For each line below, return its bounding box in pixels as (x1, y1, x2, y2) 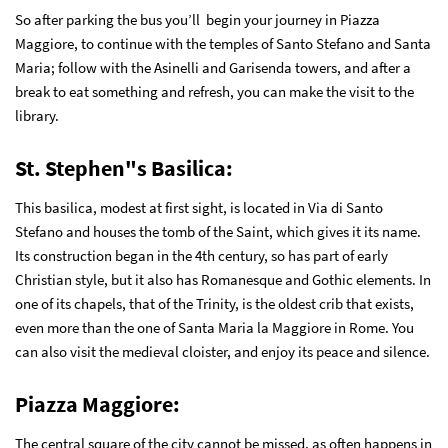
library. (15, 106, 59, 126)
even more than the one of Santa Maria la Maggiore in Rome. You (15, 318, 414, 338)
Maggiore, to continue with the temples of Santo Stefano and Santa (15, 34, 431, 54)
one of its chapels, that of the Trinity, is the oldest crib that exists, (15, 294, 414, 314)
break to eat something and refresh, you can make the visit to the (15, 82, 414, 102)
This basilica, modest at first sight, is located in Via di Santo (15, 198, 383, 218)
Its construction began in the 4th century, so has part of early (15, 246, 388, 266)
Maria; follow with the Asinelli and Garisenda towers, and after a (15, 58, 411, 78)
